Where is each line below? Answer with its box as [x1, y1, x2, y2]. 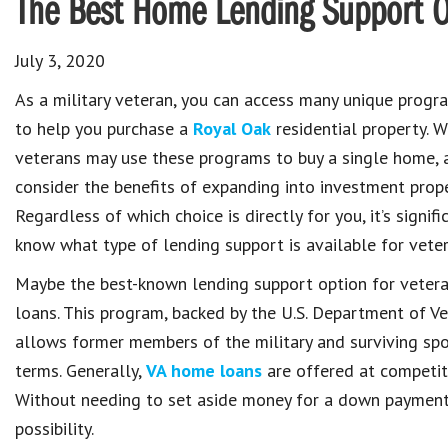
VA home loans [146, 359, 262, 382]
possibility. [15, 417, 94, 440]
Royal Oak [193, 117, 271, 140]
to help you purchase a [15, 117, 193, 140]
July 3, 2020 [15, 49, 105, 72]
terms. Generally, [15, 359, 146, 382]
